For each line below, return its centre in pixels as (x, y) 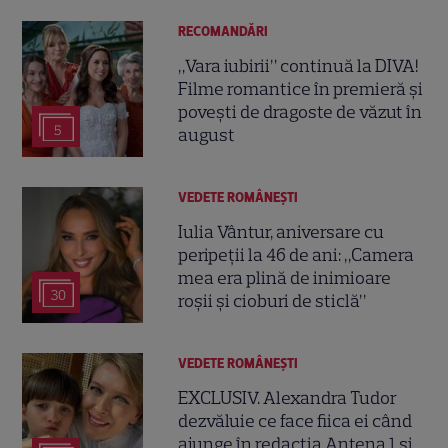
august (207, 135)
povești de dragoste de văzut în (300, 112)
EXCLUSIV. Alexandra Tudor (288, 397)
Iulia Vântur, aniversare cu (281, 232)
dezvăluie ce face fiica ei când (295, 420)
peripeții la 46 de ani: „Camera (296, 255)
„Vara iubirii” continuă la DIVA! (298, 66)
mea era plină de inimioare (285, 278)
